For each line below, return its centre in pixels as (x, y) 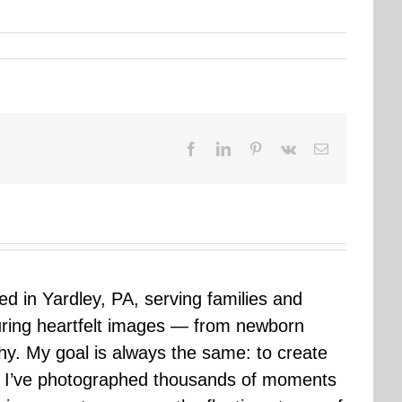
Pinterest (286, 148)
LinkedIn (256, 148)
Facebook (225, 148)
